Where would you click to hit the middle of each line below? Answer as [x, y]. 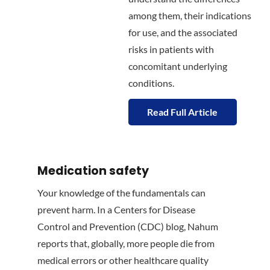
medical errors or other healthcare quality [123, 260]
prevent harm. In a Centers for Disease [116, 210]
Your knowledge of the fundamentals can [121, 193]
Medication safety [93, 171]
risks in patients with [171, 49]
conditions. [151, 83]
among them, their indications [190, 16]
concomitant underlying [177, 66]
